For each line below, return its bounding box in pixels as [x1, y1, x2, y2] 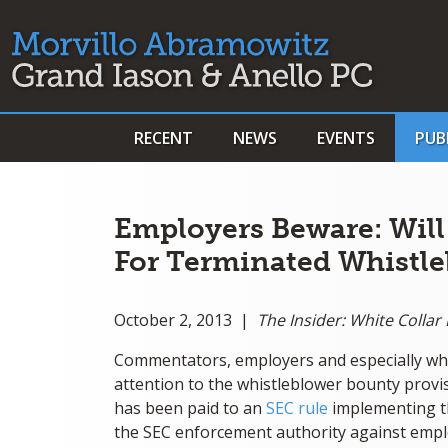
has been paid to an [114, 397, 266, 419]
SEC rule [266, 397, 328, 419]
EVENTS [317, 127, 375, 149]
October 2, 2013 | [114, 309, 257, 331]
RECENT [134, 127, 193, 149]
